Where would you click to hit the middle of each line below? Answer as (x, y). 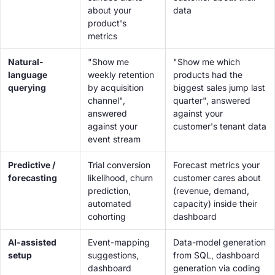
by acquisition (116, 87)
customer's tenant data (220, 126)
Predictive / (32, 165)
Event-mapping (119, 242)
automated (110, 203)
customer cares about (217, 178)
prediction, (109, 191)
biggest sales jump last (219, 87)
